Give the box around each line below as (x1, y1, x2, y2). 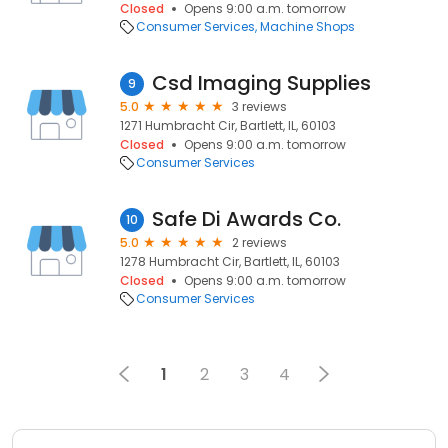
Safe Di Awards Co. (152, 205, 341, 233)
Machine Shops (260, 18, 355, 35)
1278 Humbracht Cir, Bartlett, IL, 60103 (120, 253, 340, 270)
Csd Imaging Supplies (152, 69, 371, 97)
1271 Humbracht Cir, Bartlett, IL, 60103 (120, 117, 336, 134)
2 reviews (232, 234, 287, 251)
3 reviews (232, 98, 287, 115)
